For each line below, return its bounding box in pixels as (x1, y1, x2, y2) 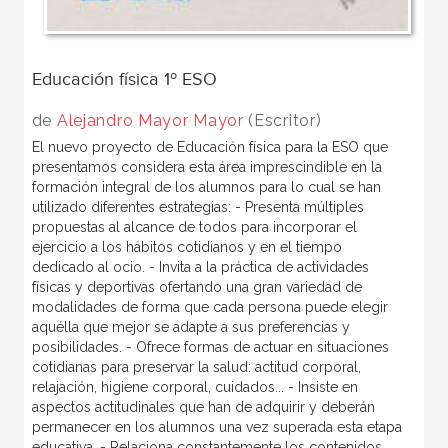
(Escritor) (243, 110, 322, 130)
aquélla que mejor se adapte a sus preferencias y (31, 318, 350, 335)
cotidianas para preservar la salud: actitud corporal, (31, 358, 361, 375)
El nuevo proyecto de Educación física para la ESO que (31, 138, 388, 155)
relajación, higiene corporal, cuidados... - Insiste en (31, 378, 358, 395)
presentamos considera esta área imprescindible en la (31, 158, 382, 175)
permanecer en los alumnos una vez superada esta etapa (31, 418, 402, 435)
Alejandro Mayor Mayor (56, 110, 244, 130)
